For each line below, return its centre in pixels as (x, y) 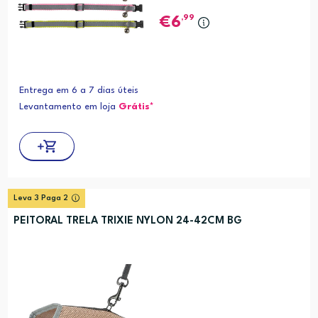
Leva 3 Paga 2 (40, 199)
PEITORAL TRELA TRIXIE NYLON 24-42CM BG (127, 221)
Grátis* (136, 107)
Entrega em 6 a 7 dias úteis (78, 91)
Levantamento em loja (68, 107)
